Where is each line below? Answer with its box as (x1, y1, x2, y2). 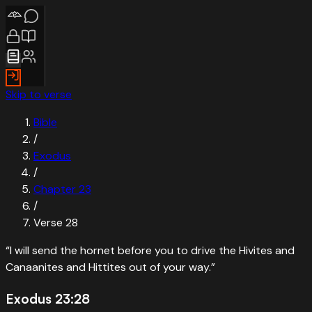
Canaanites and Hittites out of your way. (6, 260, 211, 274)
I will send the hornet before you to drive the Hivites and (10, 243, 295, 258)
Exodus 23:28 (6, 290, 90, 306)
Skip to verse (6, 87, 72, 102)
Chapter (33, 182, 79, 196)
